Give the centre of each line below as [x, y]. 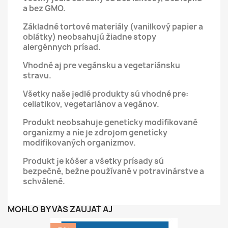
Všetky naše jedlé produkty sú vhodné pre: [106, 94]
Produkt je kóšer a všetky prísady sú [93, 161]
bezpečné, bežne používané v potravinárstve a [113, 171]
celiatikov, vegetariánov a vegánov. [91, 104]
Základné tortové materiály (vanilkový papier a [113, 26]
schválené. [44, 181]
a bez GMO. [44, 8]
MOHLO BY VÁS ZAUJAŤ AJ [60, 209]
